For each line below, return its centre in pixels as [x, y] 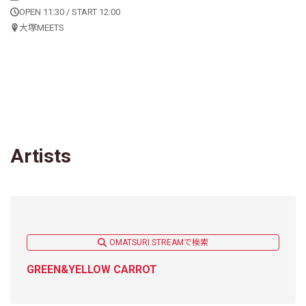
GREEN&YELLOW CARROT [92, 270]
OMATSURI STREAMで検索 [159, 243]
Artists [41, 156]
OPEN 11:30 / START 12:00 [70, 12]
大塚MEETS [42, 27]
